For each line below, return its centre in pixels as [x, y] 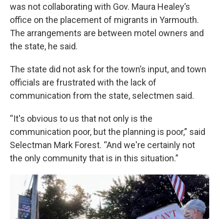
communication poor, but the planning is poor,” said [108, 131]
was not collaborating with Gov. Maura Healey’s [100, 6]
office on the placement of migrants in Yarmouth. [104, 20]
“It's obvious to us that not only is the [81, 118]
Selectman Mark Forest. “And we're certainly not [102, 145]
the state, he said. [44, 46]
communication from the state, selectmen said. [102, 95]
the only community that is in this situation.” [94, 158]
